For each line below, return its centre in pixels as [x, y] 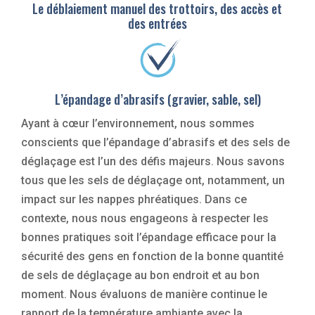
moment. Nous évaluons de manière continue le [144, 295]
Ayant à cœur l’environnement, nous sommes [138, 124]
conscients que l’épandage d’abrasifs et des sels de [155, 143]
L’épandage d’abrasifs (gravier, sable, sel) [157, 99]
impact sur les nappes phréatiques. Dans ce [134, 200]
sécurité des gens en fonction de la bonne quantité [152, 257]
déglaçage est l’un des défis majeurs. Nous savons [153, 162]
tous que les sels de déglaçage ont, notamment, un [153, 181]
